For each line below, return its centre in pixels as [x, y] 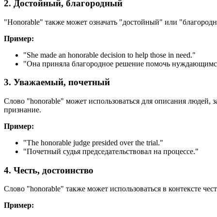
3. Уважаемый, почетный [57, 82]
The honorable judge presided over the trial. [93, 143]
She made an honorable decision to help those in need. [109, 55]
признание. [23, 110]
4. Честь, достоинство [49, 170]
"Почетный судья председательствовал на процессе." [111, 151]
